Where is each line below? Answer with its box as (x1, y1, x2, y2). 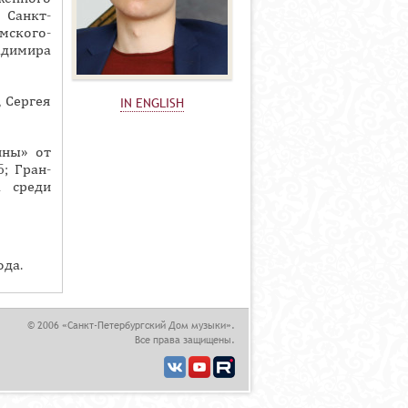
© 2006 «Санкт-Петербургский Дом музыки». (27, 318, 235, 333)
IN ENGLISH (120, 95, 184, 111)
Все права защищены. (135, 332, 235, 348)
